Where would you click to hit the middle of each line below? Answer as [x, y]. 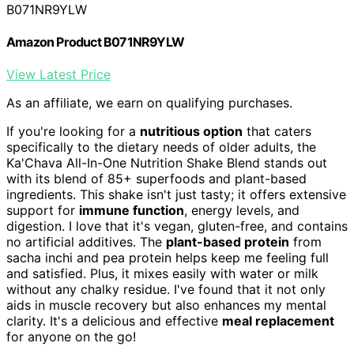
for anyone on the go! [71, 337]
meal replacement [278, 321]
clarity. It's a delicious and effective [114, 321]
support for [43, 211]
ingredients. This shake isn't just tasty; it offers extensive [176, 195]
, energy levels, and [242, 211]
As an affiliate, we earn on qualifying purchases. [149, 103]
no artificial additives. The [86, 242]
